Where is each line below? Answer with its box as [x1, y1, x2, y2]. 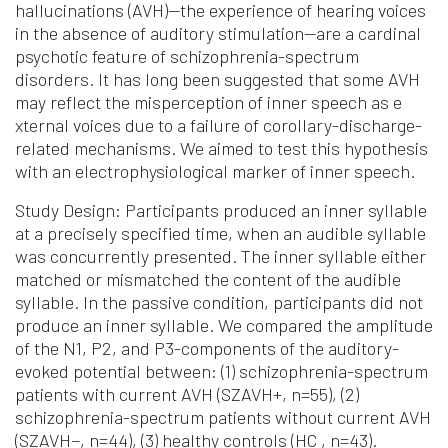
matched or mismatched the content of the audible [15, 268, 401, 291]
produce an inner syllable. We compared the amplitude [15, 314, 433, 337]
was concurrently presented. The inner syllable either [15, 245, 426, 268]
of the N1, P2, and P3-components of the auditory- [15, 337, 399, 360]
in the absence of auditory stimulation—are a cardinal [15, 22, 421, 45]
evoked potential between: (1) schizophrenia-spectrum [15, 360, 428, 383]
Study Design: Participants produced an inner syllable [15, 199, 427, 222]
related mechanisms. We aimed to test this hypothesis [15, 137, 428, 160]
